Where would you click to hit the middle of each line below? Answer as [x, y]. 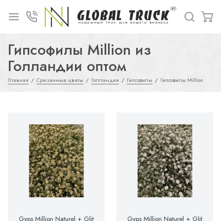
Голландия [105, 80]
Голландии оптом [67, 66]
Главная [18, 80]
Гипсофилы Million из [79, 50]
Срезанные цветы [60, 80]
